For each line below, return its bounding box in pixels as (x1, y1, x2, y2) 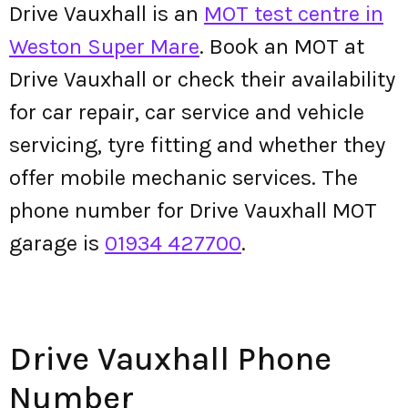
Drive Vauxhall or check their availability (9, 66, 395, 92)
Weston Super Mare (9, 34, 199, 59)
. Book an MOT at (199, 34, 364, 59)
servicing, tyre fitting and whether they (9, 132, 385, 158)
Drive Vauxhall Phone (9, 340, 331, 378)
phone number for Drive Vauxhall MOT (9, 198, 377, 223)
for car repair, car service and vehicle (9, 99, 364, 125)
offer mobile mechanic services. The (9, 165, 358, 190)
